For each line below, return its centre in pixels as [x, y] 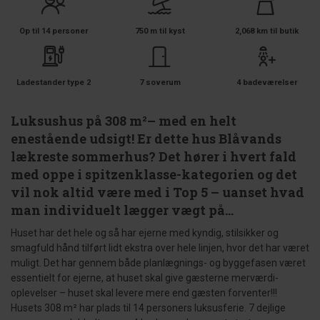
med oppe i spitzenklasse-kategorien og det [154, 174]
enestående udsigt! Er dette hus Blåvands [146, 139]
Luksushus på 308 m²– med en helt [124, 121]
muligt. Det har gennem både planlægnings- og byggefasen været [158, 263]
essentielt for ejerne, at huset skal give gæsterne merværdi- [145, 278]
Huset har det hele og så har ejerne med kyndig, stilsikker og [145, 233]
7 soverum [160, 82]
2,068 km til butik [266, 31]
